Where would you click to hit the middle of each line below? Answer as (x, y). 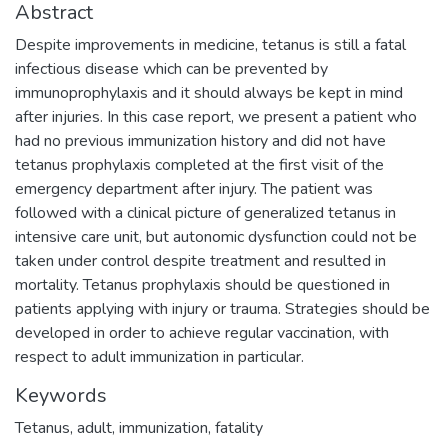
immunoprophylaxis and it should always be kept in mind (209, 92)
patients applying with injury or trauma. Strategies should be (222, 308)
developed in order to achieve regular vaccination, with (202, 332)
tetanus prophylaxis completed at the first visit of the (199, 164)
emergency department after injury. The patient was (194, 188)
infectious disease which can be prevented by (171, 68)
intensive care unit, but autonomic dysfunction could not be (216, 236)
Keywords (61, 395)
